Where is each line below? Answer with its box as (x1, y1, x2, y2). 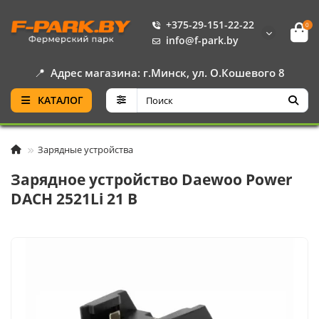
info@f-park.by (166, 33, 239, 47)
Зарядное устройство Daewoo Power (11, 169, 293, 189)
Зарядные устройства (38, 143, 133, 156)
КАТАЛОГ (37, 93, 83, 107)
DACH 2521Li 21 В (11, 189, 137, 209)
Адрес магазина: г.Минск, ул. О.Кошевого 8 (51, 66, 285, 80)
